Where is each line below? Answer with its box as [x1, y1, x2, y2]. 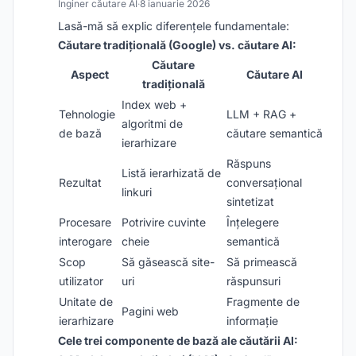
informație [226, 314, 278, 327]
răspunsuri [226, 274, 281, 288]
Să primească [226, 255, 297, 269]
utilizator [59, 274, 103, 288]
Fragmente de [226, 295, 300, 308]
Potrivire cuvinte [122, 215, 206, 229]
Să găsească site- [122, 255, 215, 269]
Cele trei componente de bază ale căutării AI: [58, 334, 298, 347]
